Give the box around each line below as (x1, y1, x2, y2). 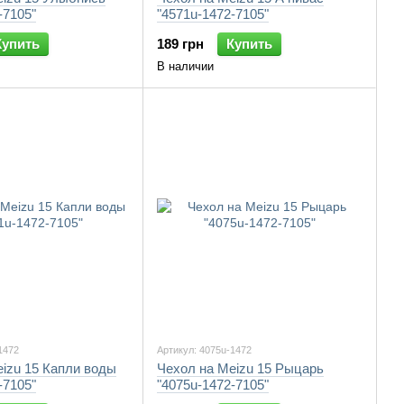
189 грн (157, 36, 204, 51)
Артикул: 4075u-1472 (157, 344, 252, 355)
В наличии (157, 60, 214, 73)
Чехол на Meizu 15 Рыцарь (157, 361, 324, 376)
